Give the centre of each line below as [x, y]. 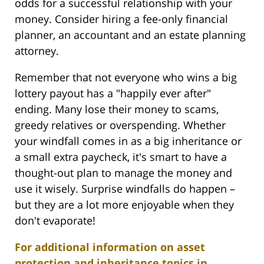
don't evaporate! [55, 221]
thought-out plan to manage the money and [123, 173]
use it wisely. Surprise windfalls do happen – [125, 189]
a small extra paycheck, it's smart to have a [121, 157]
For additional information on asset [110, 247]
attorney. [37, 51]
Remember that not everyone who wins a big [126, 77]
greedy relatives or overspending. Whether [120, 125]
